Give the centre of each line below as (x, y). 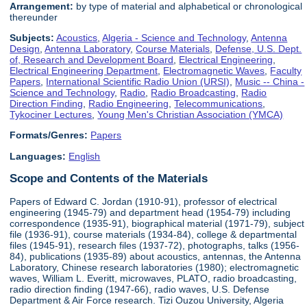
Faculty (286, 71)
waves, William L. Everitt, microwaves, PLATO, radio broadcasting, (153, 278)
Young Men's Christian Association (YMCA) (191, 115)
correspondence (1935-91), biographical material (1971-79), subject (157, 223)
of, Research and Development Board (92, 60)
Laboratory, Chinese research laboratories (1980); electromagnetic (155, 267)
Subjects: (32, 38)
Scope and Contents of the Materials (109, 179)
